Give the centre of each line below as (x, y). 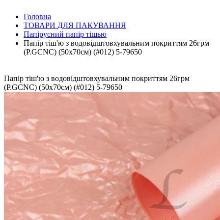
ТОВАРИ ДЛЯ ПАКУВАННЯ (75, 25)
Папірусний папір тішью (65, 34)
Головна (37, 16)
